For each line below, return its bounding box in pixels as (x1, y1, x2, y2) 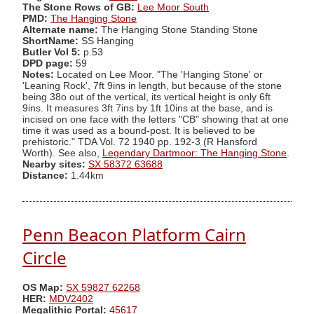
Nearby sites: (22, 158, 86, 170)
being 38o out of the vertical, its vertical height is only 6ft (22, 91, 271, 102)
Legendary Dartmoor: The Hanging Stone (102, 147, 287, 158)
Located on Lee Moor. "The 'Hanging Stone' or (54, 69, 263, 80)
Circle (22, 246, 67, 270)
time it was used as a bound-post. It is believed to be (22, 125, 255, 136)
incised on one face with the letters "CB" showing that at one (22, 114, 289, 125)
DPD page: (22, 57, 73, 69)
